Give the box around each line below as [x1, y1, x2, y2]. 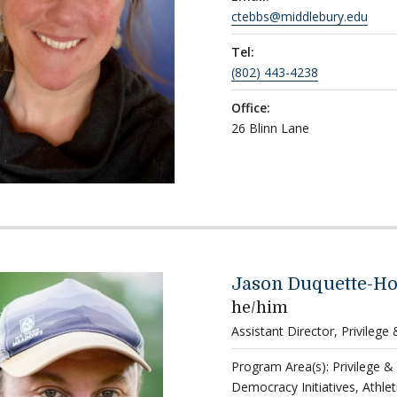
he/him [230, 298, 288, 316]
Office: [230, 99, 270, 117]
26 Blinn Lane [230, 120, 309, 137]
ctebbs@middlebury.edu [230, 8, 368, 26]
